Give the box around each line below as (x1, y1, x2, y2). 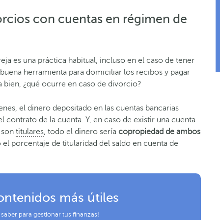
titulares (16, 127, 44, 136)
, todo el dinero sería (44, 127, 118, 136)
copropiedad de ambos (118, 127, 200, 136)
